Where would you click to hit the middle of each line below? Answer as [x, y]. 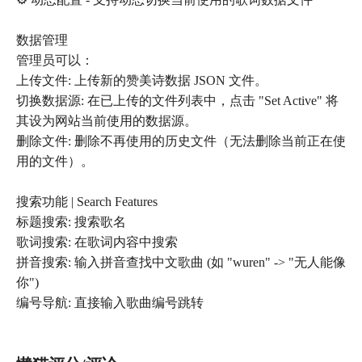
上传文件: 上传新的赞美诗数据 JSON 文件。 [142, 81]
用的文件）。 [55, 162]
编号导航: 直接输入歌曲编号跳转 [110, 303]
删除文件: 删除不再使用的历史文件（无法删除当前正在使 [181, 141]
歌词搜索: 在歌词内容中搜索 [97, 242]
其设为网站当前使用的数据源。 [107, 121]
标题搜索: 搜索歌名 [71, 222]
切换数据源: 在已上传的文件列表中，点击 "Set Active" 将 [177, 101]
